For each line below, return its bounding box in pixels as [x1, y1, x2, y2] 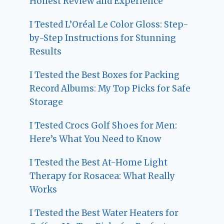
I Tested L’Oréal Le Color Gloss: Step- [29, 18, 189, 30]
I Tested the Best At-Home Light [29, 156, 168, 168]
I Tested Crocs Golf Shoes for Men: [29, 119, 177, 131]
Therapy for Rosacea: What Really [29, 170, 175, 181]
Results [29, 45, 62, 57]
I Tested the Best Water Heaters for [29, 207, 179, 218]
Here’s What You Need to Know [29, 133, 161, 144]
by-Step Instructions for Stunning [29, 32, 176, 43]
